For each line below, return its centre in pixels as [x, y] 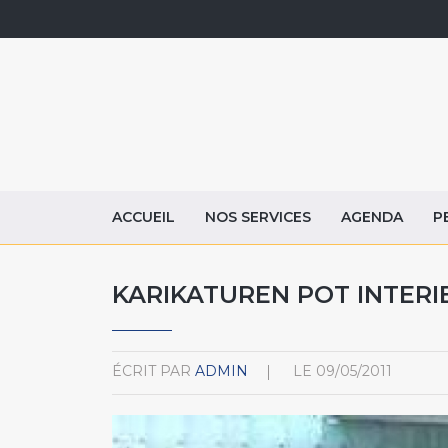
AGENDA [372, 216]
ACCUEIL [143, 216]
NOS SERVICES [258, 216]
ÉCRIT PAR [151, 370]
